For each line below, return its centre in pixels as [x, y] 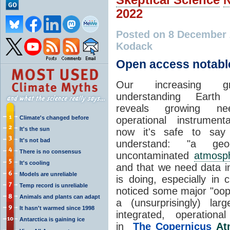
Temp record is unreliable [54, 185]
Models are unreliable [48, 174]
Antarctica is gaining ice [52, 219]
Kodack [134, 46]
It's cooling [35, 162]
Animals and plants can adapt [60, 196]
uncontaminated [155, 155]
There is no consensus [50, 151]
